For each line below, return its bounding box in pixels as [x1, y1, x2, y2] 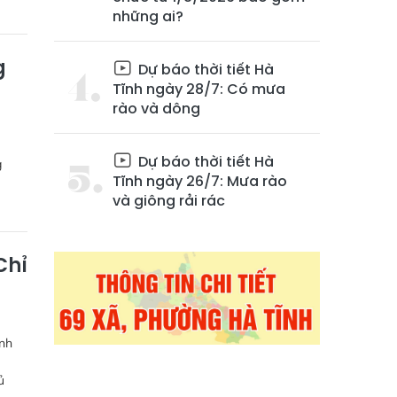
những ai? [113, 6, 183, 27]
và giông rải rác [113, 191, 225, 211]
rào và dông [113, 98, 200, 119]
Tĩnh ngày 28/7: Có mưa [113, 79, 285, 99]
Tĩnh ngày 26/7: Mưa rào [113, 171, 287, 191]
